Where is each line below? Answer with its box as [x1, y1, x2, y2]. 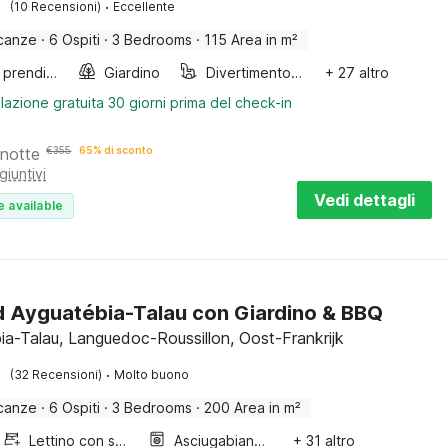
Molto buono [114, 367, 190, 382]
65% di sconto [79, 144, 154, 156]
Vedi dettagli [314, 190, 415, 210]
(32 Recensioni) [10, 367, 103, 382]
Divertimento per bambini [291, 64, 303, 81]
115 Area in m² [204, 31, 299, 48]
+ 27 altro [324, 64, 389, 81]
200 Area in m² [204, 399, 302, 416]
